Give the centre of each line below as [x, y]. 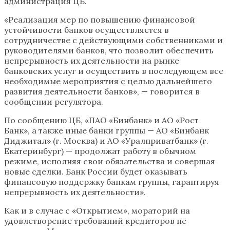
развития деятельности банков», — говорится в [102, 92]
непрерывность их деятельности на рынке [92, 61]
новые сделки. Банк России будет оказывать [96, 172]
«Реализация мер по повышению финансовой [100, 20]
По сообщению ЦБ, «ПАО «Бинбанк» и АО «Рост [101, 120]
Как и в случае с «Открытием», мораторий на [97, 211]
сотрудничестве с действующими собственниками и [113, 40]
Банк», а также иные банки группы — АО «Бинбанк [107, 131]
